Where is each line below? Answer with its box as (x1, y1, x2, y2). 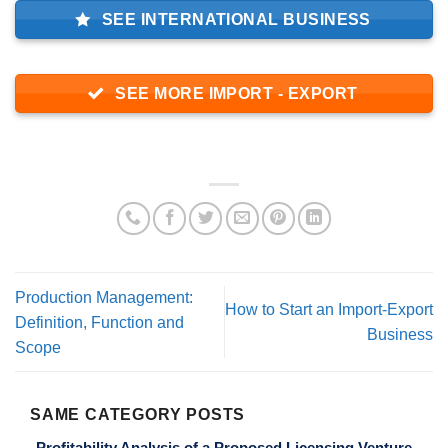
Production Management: (15, 288, 193, 306)
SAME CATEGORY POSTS (30, 405, 246, 423)
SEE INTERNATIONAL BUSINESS (101, 10, 371, 28)
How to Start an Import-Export (225, 301, 433, 319)
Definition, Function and (15, 313, 184, 331)
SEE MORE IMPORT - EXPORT (115, 84, 358, 102)
